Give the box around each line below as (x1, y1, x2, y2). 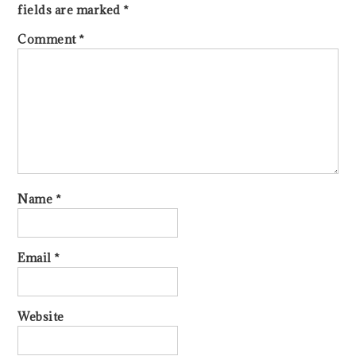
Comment (17, 32, 79, 48)
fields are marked (17, 2, 124, 18)
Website (17, 309, 64, 325)
